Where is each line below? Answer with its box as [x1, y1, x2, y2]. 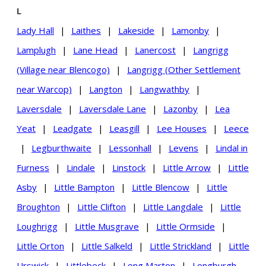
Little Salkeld [81, 239, 132, 252]
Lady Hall [17, 24, 54, 36]
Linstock [112, 161, 145, 173]
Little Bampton [54, 180, 115, 193]
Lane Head [73, 43, 118, 56]
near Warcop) [17, 83, 72, 95]
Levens [169, 141, 198, 154]
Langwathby [140, 83, 189, 95]
